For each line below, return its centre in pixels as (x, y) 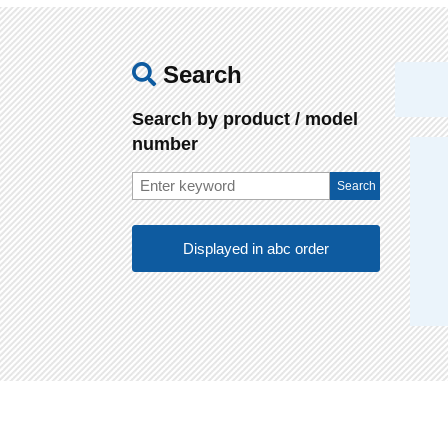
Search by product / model (245, 119)
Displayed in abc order (255, 248)
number (165, 144)
